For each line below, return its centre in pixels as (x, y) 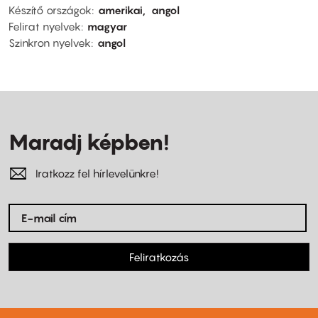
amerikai (120, 10)
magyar (107, 27)
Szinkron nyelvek (50, 43)
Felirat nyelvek (45, 27)
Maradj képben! (89, 142)
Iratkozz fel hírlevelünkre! (97, 174)
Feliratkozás (159, 257)
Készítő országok (50, 10)
